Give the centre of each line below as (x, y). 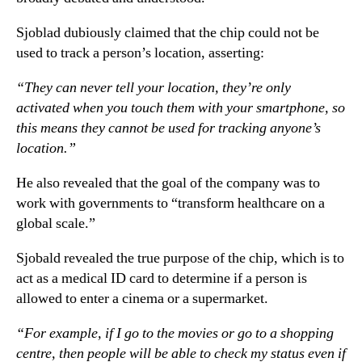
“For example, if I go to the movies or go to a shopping (175, 333)
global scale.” (56, 223)
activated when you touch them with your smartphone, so (181, 107)
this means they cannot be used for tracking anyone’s (168, 128)
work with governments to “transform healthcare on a (170, 203)
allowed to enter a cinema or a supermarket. (142, 298)
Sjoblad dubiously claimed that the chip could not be (168, 32)
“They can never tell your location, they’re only (154, 87)
